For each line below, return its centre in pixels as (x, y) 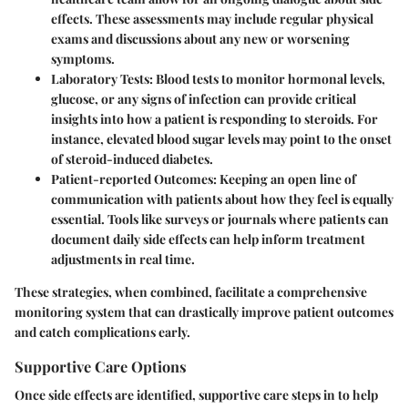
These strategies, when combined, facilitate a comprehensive (191, 291)
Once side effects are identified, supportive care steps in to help (196, 394)
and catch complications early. (102, 331)
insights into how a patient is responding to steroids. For (214, 118)
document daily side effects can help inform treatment (208, 239)
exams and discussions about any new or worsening (200, 38)
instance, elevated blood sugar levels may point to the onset (221, 138)
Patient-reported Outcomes (132, 178)
